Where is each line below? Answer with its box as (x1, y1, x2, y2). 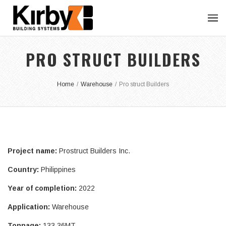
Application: (8, 203, 52, 211)
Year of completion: (8, 184, 77, 193)
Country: (8, 165, 41, 174)
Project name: (8, 147, 59, 155)
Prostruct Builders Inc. (59, 147, 130, 155)
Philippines (41, 165, 76, 174)
